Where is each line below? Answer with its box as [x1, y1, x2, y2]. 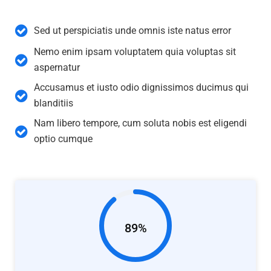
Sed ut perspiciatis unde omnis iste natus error [34, 24, 231, 36]
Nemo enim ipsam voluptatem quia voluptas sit [34, 46, 236, 58]
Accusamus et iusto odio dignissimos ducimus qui [34, 82, 249, 94]
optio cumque [34, 133, 93, 145]
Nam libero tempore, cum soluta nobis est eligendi [34, 117, 247, 129]
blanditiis [34, 97, 73, 109]
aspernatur [34, 62, 80, 74]
